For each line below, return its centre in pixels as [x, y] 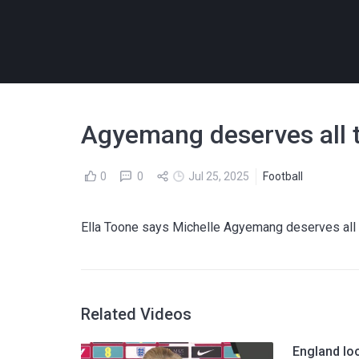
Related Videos [137, 314]
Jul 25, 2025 [219, 176]
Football [283, 176]
